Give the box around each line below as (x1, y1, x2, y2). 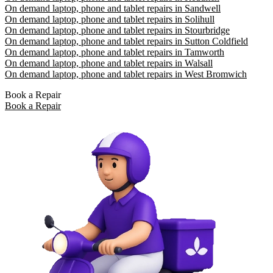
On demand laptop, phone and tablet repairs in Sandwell (5, 3, 221, 14)
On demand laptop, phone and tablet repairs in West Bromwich (5, 69, 247, 80)
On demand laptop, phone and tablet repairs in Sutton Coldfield (5, 36, 248, 47)
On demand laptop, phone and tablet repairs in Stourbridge (5, 25, 230, 36)
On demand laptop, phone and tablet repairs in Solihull (5, 14, 214, 25)
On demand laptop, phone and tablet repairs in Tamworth (5, 47, 224, 58)
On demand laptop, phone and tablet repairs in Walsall (5, 58, 213, 69)
